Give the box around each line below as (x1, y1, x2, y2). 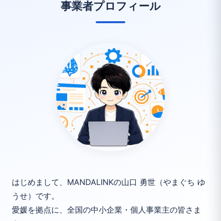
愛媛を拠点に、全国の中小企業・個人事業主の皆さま (12, 204, 201, 215)
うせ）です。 (12, 190, 59, 201)
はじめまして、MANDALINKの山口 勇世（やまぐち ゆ (12, 177, 205, 187)
